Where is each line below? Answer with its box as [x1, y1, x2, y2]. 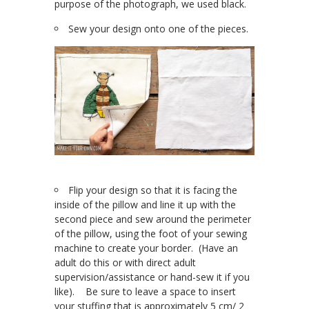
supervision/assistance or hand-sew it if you [54, 270, 250, 283]
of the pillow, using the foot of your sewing [54, 226, 247, 240]
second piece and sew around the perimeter [54, 212, 251, 226]
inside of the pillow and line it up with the [54, 197, 236, 211]
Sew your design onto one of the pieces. [68, 22, 248, 36]
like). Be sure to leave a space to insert [54, 284, 236, 298]
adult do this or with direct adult [54, 255, 196, 269]
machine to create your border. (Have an [54, 241, 238, 255]
